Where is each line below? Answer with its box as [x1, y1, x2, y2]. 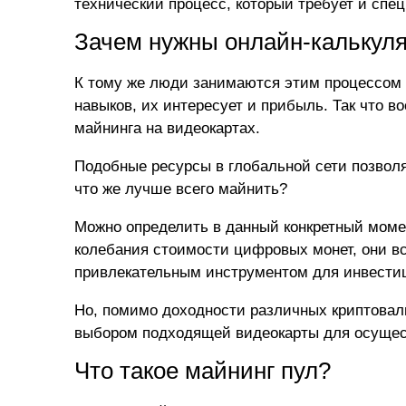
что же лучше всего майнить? [74, 180, 287, 198]
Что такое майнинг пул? [74, 358, 331, 383]
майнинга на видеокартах [74, 120, 256, 137]
